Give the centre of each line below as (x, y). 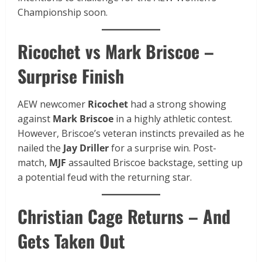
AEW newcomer (53, 104)
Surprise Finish (71, 76)
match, (33, 163)
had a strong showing (177, 104)
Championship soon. (63, 13)
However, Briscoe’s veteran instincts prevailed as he (131, 134)
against (35, 119)
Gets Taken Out (71, 241)
